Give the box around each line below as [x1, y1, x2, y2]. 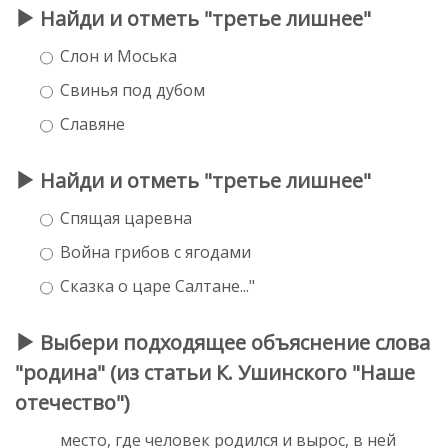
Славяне [60, 112, 125, 135]
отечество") [15, 388, 130, 416]
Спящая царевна [60, 206, 192, 229]
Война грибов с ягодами [60, 240, 251, 263]
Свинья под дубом [60, 78, 205, 101]
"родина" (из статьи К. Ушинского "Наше [15, 358, 415, 386]
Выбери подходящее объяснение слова [35, 328, 430, 356]
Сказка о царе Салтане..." [60, 274, 255, 297]
